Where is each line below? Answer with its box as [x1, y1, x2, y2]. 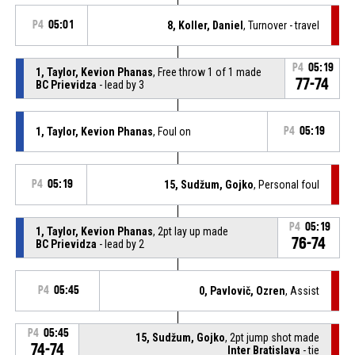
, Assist [285, 284, 320, 297]
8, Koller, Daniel [167, 18, 244, 32]
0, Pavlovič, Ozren [199, 284, 286, 297]
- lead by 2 [96, 237, 144, 250]
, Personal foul [254, 177, 320, 191]
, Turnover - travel [243, 18, 320, 32]
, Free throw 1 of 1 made [152, 65, 261, 78]
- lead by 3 [96, 78, 144, 91]
